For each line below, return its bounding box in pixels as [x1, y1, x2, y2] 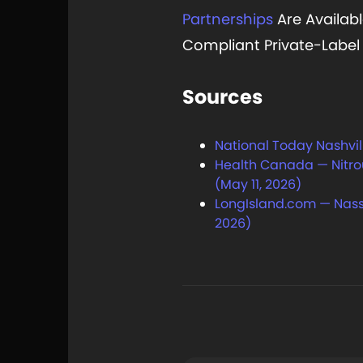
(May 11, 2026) [215, 175, 302, 194]
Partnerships [182, 8, 274, 29]
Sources [182, 83, 263, 111]
